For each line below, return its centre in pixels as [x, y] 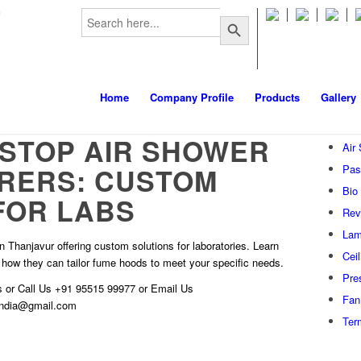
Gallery [338, 97]
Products [277, 97]
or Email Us [164, 288]
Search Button [234, 15]
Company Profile [192, 97]
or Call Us [29, 288]
